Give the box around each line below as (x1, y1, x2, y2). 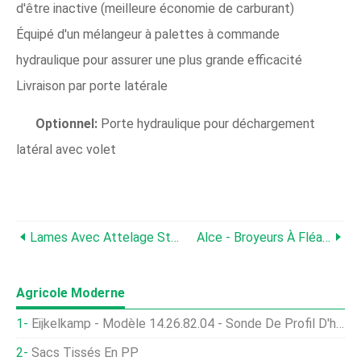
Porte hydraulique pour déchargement (98, 116, 315, 131)
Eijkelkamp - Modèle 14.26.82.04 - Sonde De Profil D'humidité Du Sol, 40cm (31, 316, 336, 331)
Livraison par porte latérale (16, 78, 168, 93)
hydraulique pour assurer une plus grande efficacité (16, 52, 302, 68)
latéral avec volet (16, 142, 116, 157)
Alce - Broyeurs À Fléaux (197, 230, 322, 245)
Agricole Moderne (16, 285, 125, 301)
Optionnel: (35, 116, 98, 131)
